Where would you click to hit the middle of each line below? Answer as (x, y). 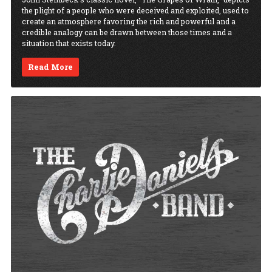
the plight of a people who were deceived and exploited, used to (135, 11)
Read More (51, 67)
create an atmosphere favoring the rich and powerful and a (129, 22)
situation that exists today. (69, 43)
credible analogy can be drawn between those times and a (127, 32)
